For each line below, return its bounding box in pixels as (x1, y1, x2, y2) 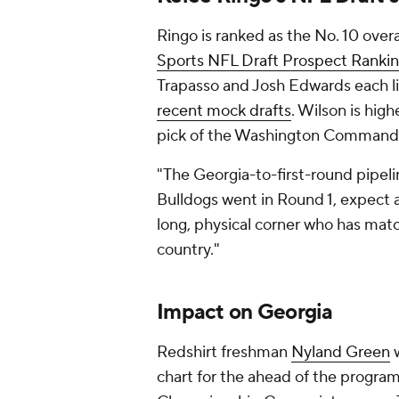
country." (157, 240, 220, 261)
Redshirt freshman (157, 342, 291, 363)
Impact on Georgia (157, 298, 338, 327)
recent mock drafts (157, 101, 291, 122)
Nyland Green (291, 342, 390, 363)
